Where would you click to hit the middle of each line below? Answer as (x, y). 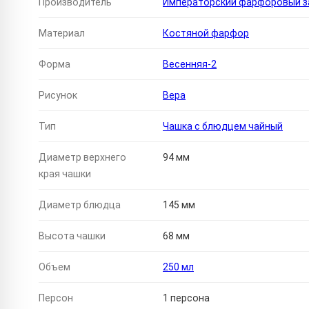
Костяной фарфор (206, 33)
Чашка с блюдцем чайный (223, 127)
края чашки (65, 174)
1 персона (186, 298)
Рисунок (58, 96)
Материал (62, 33)
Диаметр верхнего (82, 158)
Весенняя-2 (190, 64)
